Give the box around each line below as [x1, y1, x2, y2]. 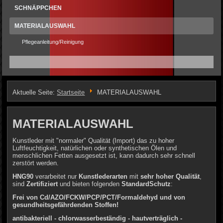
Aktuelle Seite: [12, 88, 57, 96]
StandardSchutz [121, 180, 171, 188]
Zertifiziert [26, 180, 58, 188]
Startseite [57, 88, 85, 96]
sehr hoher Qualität [140, 172, 200, 180]
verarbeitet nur [33, 172, 79, 180]
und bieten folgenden [58, 180, 122, 188]
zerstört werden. [12, 159, 59, 167]
